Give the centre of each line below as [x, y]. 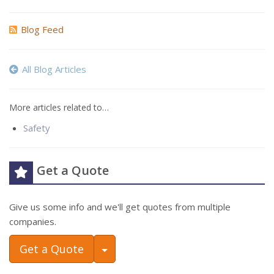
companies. [33, 222]
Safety [36, 128]
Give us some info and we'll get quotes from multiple [120, 207]
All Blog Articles [54, 69]
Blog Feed [42, 30]
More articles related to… [59, 108]
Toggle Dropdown [155, 249]
